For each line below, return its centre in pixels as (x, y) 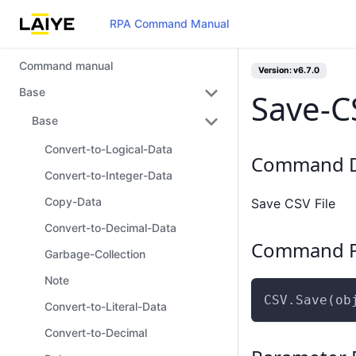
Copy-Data (73, 201)
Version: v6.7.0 (289, 70)
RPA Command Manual (170, 23)
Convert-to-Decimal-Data (110, 228)
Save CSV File (293, 203)
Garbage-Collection (95, 254)
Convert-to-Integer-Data (108, 175)
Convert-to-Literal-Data (106, 306)
